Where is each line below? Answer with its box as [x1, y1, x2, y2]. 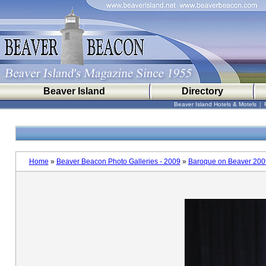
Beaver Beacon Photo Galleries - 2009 [56, 157, 180, 166]
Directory [181, 86, 223, 96]
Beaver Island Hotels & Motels [174, 101, 256, 107]
